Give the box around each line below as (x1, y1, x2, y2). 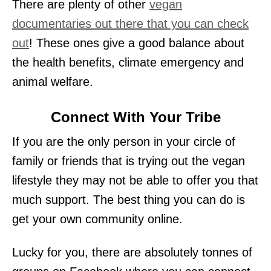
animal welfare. (12, 74, 93, 88)
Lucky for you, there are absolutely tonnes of (12, 245, 252, 259)
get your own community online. (12, 212, 183, 226)
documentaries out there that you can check (12, 16, 249, 30)
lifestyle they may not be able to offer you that (12, 173, 258, 187)
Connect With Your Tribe (50, 108, 221, 125)
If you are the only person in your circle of (12, 134, 235, 148)
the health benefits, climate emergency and (12, 55, 244, 69)
